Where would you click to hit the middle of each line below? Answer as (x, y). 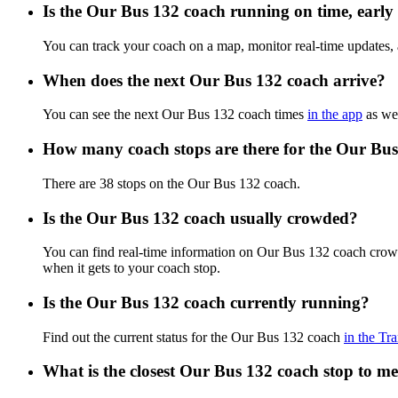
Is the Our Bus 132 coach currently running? (206, 302)
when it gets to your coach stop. (131, 268)
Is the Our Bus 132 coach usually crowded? (200, 218)
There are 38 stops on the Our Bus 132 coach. (171, 183)
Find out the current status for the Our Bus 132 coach (193, 337)
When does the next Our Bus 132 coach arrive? (214, 80)
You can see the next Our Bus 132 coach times (175, 115)
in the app (335, 115)
